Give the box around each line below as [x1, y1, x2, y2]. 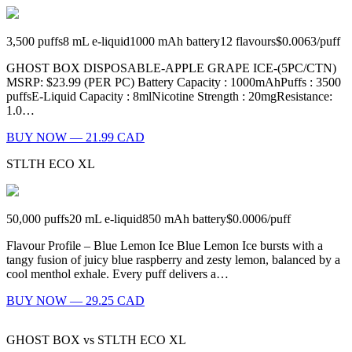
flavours [236, 35, 276, 49]
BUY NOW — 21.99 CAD [6, 130, 145, 145]
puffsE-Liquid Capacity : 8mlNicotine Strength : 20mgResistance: [6, 90, 332, 104]
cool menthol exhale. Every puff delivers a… [6, 267, 229, 281]
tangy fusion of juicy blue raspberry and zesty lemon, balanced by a [6, 253, 340, 267]
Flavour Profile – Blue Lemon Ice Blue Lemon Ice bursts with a [6, 239, 323, 253]
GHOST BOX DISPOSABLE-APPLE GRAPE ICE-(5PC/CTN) [6, 61, 336, 75]
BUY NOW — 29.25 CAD [6, 294, 145, 308]
